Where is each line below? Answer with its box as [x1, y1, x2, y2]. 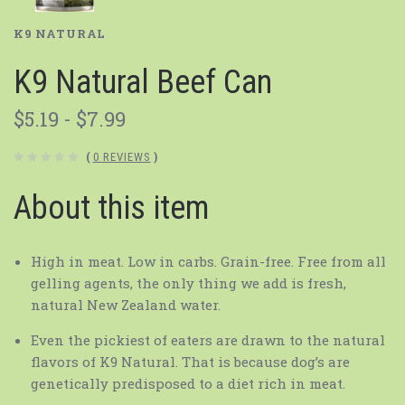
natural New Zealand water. [30, 296, 221, 315]
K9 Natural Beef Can [14, 62, 272, 101]
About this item [14, 189, 209, 228]
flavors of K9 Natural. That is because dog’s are [30, 353, 350, 372]
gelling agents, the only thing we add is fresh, [30, 274, 346, 293]
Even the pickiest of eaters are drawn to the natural [30, 331, 385, 350]
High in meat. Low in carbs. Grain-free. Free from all [30, 252, 386, 271]
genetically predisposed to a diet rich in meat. [30, 374, 345, 393]
